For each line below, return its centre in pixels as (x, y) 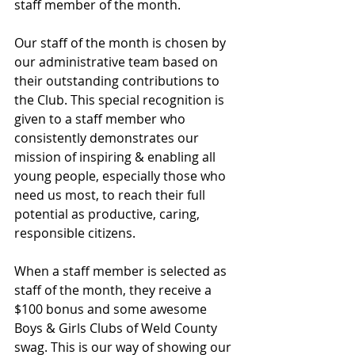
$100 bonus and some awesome (112, 309)
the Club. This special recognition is (121, 100)
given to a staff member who (101, 119)
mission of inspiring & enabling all (116, 157)
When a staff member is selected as (122, 271)
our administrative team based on (118, 62)
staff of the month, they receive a (115, 290)
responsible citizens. (75, 233)
